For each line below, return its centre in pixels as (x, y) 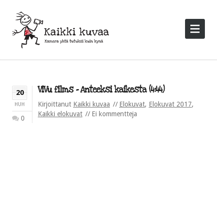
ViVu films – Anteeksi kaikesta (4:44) (101, 90)
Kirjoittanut (55, 104)
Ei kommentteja (114, 114)
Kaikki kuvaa (92, 104)
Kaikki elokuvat (60, 114)
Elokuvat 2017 (170, 104)
